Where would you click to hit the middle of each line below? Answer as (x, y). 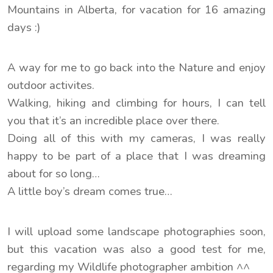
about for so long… (54, 173)
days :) (24, 27)
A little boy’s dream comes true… (90, 191)
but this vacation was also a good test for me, (136, 249)
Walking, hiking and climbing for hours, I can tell (136, 103)
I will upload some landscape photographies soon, (136, 231)
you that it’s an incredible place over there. (113, 120)
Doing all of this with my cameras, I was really (136, 138)
